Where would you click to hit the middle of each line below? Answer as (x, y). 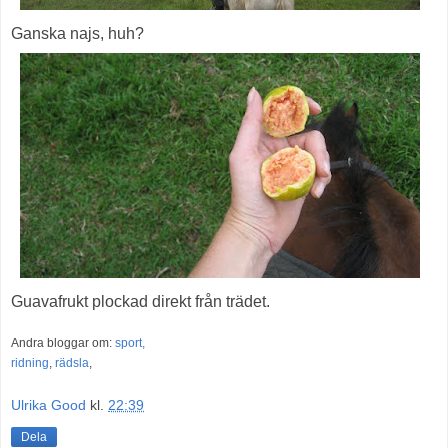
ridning (30, 362)
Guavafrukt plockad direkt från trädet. (140, 301)
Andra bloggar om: (63, 342)
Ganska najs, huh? (77, 33)
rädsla (72, 362)
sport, (130, 342)
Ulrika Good (48, 404)
